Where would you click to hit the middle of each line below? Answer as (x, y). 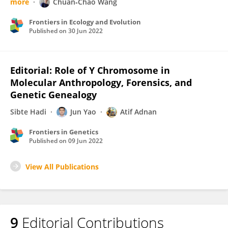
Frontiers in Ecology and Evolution (85, 22)
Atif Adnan (138, 112)
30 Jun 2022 (85, 31)
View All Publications (62, 167)
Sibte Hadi (28, 112)
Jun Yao (83, 112)
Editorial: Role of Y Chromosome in (90, 70)
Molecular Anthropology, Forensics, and (101, 82)
